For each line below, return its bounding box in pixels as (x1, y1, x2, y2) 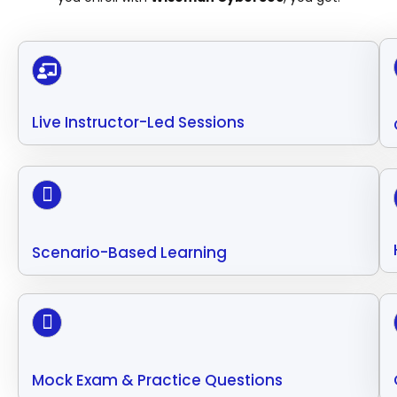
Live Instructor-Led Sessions (32, 111, 245, 133)
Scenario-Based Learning (32, 242, 227, 263)
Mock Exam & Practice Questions (32, 370, 283, 391)
